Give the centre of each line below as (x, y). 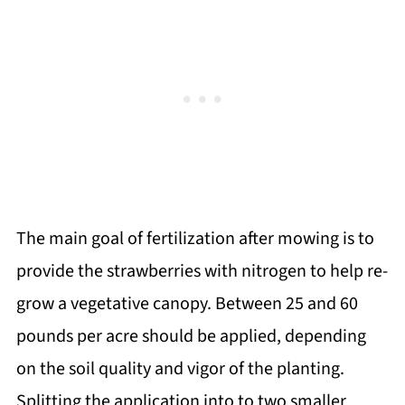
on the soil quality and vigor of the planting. (180, 369)
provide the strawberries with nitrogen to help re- (202, 272)
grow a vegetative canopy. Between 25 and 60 (187, 304)
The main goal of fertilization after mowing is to (195, 239)
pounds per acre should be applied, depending (191, 337)
